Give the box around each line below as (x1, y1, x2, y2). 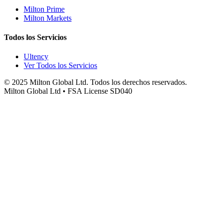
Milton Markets (24, 13, 72, 22)
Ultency (24, 52, 48, 61)
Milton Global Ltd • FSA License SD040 (4, 87, 132, 96)
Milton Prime (24, 4, 65, 13)
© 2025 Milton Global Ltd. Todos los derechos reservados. (4, 78, 187, 87)
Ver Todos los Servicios (24, 61, 97, 70)
